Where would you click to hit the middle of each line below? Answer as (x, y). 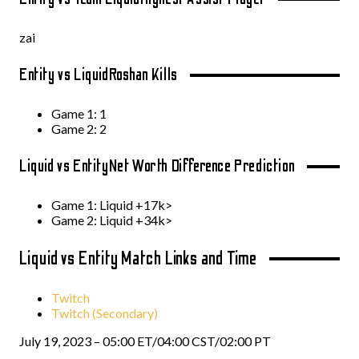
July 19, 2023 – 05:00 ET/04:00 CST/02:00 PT (145, 341)
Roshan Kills (143, 75)
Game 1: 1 (79, 113)
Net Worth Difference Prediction (202, 166)
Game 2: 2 (79, 129)
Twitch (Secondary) (105, 313)
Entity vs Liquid (64, 75)
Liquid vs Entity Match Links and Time (139, 258)
